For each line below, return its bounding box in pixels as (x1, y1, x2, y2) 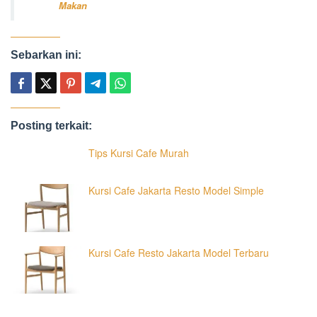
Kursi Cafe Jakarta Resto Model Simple (88, 183, 264, 198)
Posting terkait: (11, 120, 92, 132)
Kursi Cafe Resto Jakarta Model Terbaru (88, 245, 269, 260)
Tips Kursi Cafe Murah (88, 146, 189, 161)
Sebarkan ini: (11, 49, 81, 62)
